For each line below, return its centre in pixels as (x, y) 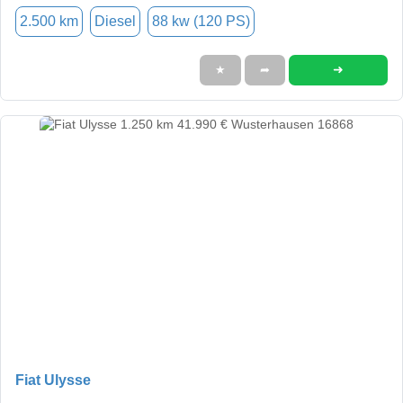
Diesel (115, 21)
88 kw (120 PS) (201, 21)
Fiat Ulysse (53, 380)
